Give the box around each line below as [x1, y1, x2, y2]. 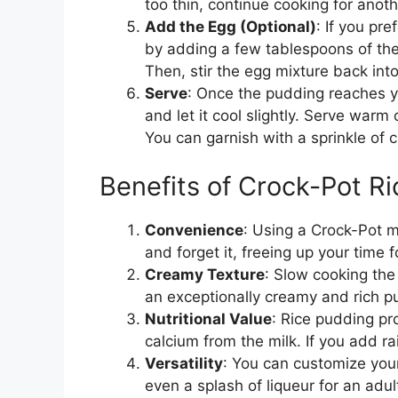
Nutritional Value [145, 310, 272, 329]
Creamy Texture [145, 266, 265, 284]
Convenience [145, 221, 243, 240]
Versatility [145, 354, 223, 373]
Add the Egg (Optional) [145, 17, 316, 36]
